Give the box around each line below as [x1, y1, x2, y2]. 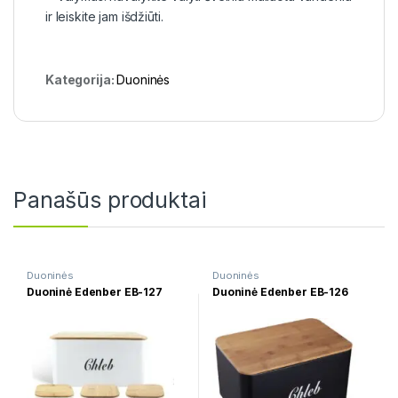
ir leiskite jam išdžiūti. [45, 9, 163, 25]
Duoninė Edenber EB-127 [26, 285, 163, 299]
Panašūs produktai [13, 187, 206, 214]
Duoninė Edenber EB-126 [211, 285, 348, 299]
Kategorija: [45, 72, 117, 88]
